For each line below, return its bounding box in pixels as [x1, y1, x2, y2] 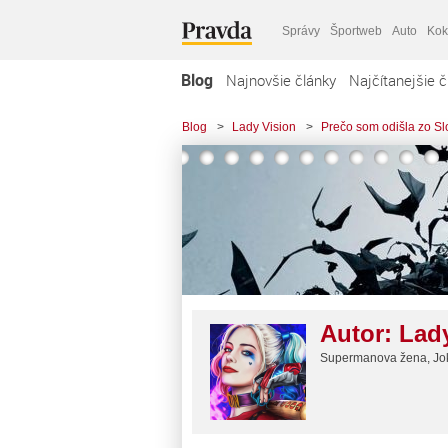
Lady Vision [232, 120, 296, 134]
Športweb [330, 23, 382, 38]
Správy [282, 23, 320, 38]
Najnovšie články [226, 70, 336, 90]
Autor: [320, 320, 399, 347]
